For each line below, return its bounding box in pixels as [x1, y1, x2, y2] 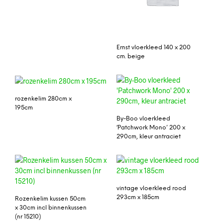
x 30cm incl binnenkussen [15, 204, 87, 211]
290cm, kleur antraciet [116, 133, 181, 140]
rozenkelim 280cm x [15, 95, 72, 102]
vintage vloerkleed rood [116, 185, 186, 192]
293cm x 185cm [116, 194, 159, 201]
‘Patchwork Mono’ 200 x [116, 124, 185, 131]
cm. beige [116, 53, 145, 60]
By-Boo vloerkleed [116, 115, 170, 122]
